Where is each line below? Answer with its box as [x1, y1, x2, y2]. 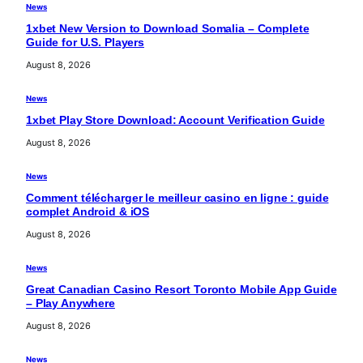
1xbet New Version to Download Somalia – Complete [26, 23, 310, 36]
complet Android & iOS [26, 206, 150, 219]
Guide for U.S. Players [26, 36, 144, 49]
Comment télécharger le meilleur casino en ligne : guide [26, 192, 329, 205]
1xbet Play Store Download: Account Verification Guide [26, 114, 325, 127]
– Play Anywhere [26, 297, 115, 310]
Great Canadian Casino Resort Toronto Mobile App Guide [26, 284, 337, 297]
